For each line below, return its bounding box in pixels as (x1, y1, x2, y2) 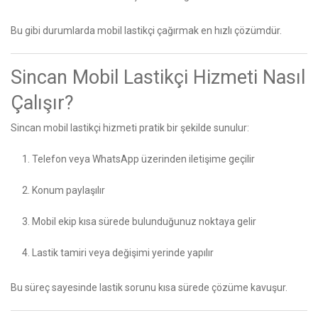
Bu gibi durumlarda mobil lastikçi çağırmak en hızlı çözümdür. (11, 24, 282, 36)
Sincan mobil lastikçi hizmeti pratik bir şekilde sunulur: (11, 121, 249, 133)
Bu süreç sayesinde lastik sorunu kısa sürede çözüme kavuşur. (11, 281, 287, 293)
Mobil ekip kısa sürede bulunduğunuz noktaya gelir (32, 215, 256, 227)
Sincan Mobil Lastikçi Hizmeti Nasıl (11, 65, 305, 89)
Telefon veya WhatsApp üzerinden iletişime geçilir (32, 153, 255, 165)
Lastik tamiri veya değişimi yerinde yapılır (32, 246, 214, 258)
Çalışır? (11, 91, 74, 114)
